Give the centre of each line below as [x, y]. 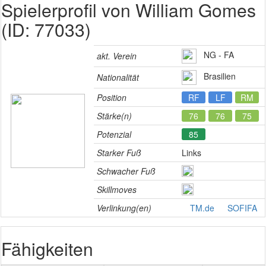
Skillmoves [117, 189]
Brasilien [216, 76]
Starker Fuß [119, 153]
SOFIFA [242, 208]
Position [112, 97]
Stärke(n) [114, 116]
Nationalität [118, 77]
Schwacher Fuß [126, 171]
